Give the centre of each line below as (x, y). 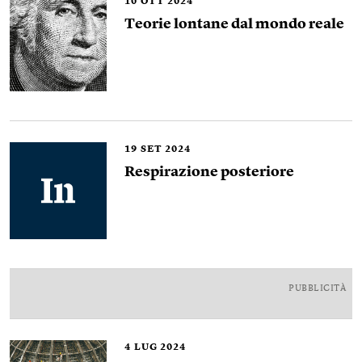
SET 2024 (166, 149)
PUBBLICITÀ (317, 289)
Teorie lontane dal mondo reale (234, 24)
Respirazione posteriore (209, 172)
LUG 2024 (160, 347)
